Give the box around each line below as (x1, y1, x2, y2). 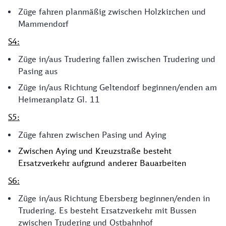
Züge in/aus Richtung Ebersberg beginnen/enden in (18, 193, 210, 204)
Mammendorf (18, 19, 69, 29)
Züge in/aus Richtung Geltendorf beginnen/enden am (18, 82, 217, 93)
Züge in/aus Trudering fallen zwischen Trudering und (18, 54, 215, 65)
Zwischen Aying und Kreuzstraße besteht (18, 146, 172, 156)
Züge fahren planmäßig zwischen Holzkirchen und (18, 7, 206, 17)
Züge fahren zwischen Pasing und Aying (18, 130, 166, 140)
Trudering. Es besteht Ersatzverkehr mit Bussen (18, 205, 196, 216)
